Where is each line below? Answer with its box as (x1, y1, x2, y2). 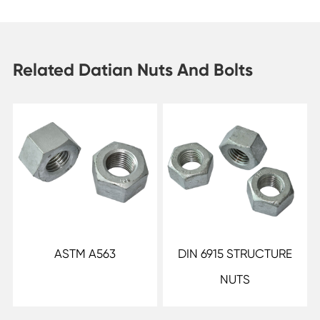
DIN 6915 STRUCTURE (178, 246, 293, 261)
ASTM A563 (54, 246, 116, 261)
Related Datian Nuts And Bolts (12, 59, 253, 80)
